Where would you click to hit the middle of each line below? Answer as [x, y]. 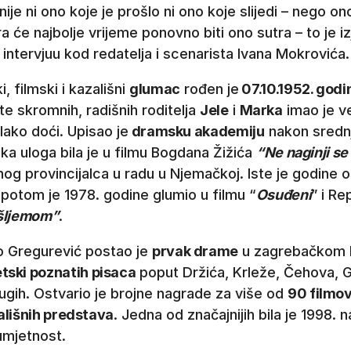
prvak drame [195, 251]
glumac [155, 89]
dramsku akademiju [197, 132]
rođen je [209, 89]
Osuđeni [284, 195]
